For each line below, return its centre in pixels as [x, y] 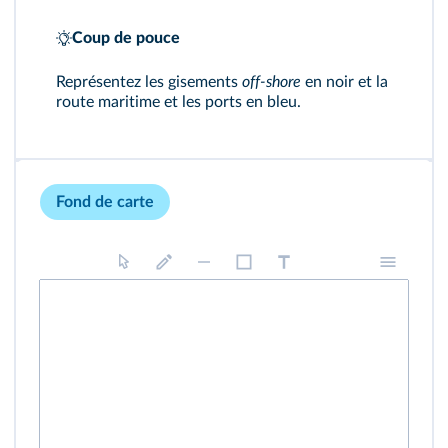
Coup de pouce [126, 38]
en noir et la [344, 82]
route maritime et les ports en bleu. [178, 102]
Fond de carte [105, 202]
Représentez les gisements [149, 82]
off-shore [271, 82]
